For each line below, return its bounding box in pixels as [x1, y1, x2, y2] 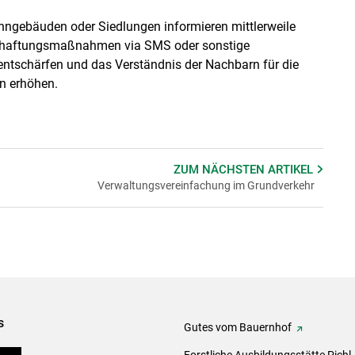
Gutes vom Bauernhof [184, 321, 292, 334]
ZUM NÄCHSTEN [174, 162, 269, 177]
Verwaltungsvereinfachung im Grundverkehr [97, 178, 315, 192]
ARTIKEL [268, 162, 317, 177]
